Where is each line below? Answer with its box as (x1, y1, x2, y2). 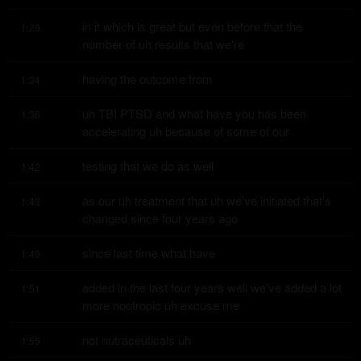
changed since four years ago (82, 210, 238, 226)
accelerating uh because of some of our (82, 122, 289, 139)
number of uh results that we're (82, 35, 244, 52)
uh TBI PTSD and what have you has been (82, 105, 306, 122)
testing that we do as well (82, 157, 214, 174)
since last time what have (82, 244, 215, 261)
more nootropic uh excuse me (82, 297, 239, 313)
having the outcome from (82, 70, 213, 87)
